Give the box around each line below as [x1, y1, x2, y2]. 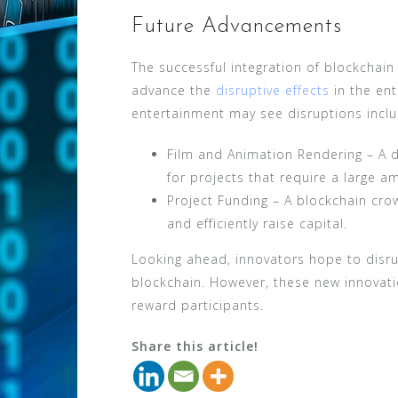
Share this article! [131, 337, 259, 354]
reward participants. [131, 296, 264, 314]
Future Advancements [131, 15, 342, 37]
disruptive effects [216, 81, 330, 99]
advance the [131, 81, 216, 99]
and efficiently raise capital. [167, 214, 347, 232]
